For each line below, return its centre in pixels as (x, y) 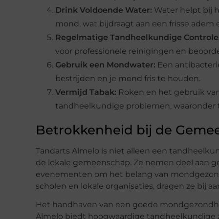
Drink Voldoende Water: (104, 10)
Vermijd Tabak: (86, 92)
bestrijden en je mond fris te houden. (128, 78)
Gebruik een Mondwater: (105, 65)
